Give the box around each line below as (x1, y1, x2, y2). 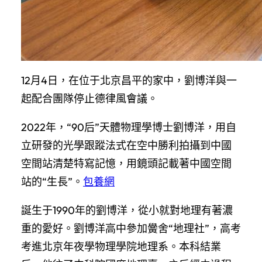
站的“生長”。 (21, 174, 83, 188)
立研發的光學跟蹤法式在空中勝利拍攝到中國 (21, 138, 232, 152)
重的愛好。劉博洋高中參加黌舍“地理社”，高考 (21, 221, 241, 235)
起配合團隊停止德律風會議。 (21, 91, 158, 105)
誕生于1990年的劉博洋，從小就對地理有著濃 (21, 203, 233, 217)
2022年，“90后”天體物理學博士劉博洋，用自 (21, 120, 236, 134)
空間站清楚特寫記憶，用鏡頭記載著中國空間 (21, 156, 232, 170)
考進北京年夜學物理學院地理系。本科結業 (21, 239, 221, 253)
